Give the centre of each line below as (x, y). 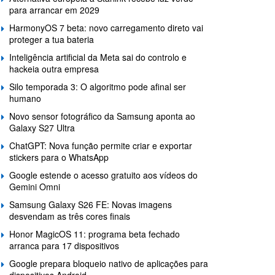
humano (25, 99)
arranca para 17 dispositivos (64, 246)
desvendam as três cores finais (70, 216)
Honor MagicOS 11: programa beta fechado (95, 234)
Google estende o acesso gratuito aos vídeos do (103, 175)
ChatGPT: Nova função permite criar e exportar (101, 146)
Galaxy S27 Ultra (42, 128)
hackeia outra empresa (54, 69)
